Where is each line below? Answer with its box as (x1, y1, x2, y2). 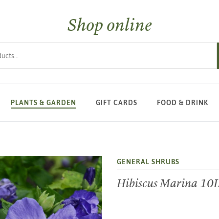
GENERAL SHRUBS (117, 158, 179, 166)
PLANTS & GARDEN (11, 99, 76, 107)
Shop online (67, 14, 152, 36)
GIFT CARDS (96, 99, 137, 107)
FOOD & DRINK (157, 99, 208, 107)
